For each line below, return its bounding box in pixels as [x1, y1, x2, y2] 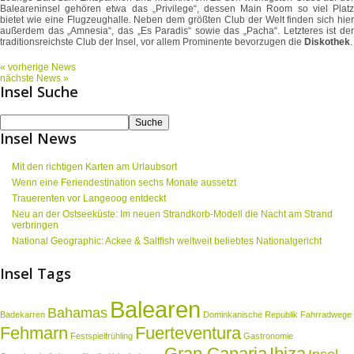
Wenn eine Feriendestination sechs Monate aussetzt [12, 177, 236, 189]
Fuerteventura [135, 323, 241, 344]
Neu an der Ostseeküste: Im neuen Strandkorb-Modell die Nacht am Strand [12, 209, 333, 220]
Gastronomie [243, 331, 293, 341]
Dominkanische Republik [203, 310, 298, 320]
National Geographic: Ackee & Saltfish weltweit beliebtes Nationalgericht [12, 235, 322, 247]
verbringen [12, 220, 58, 232]
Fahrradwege [300, 310, 352, 320]
